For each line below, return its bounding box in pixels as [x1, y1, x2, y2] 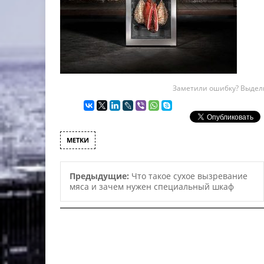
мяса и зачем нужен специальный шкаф [70, 181, 234, 192]
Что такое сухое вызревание [131, 170, 247, 181]
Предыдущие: [70, 170, 131, 181]
